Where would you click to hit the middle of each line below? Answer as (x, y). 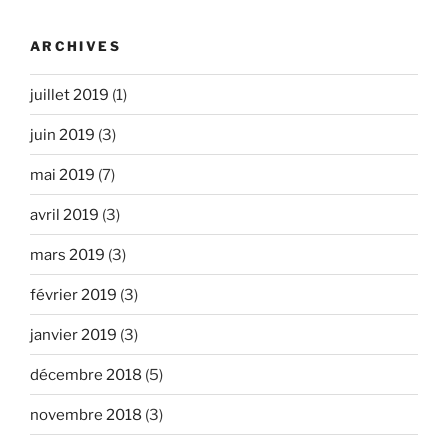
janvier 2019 (73, 334)
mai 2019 (62, 174)
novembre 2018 (86, 414)
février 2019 (73, 294)
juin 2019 (62, 134)
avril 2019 (64, 214)
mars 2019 (67, 254)
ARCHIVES (75, 45)
